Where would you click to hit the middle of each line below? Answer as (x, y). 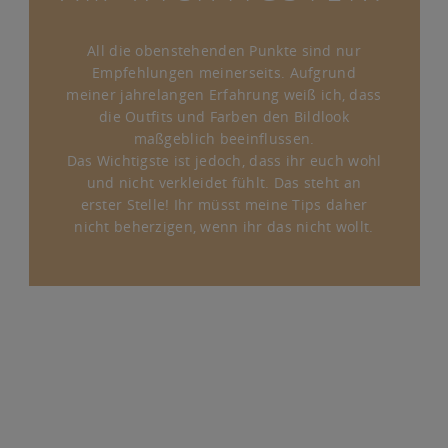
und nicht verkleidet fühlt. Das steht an (224, 182)
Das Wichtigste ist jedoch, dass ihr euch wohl (224, 160)
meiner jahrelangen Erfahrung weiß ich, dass (224, 94)
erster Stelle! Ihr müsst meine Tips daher (224, 204)
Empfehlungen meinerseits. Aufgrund (224, 72)
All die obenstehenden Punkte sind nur (224, 50)
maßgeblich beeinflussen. (224, 138)
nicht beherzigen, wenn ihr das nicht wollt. (224, 226)
